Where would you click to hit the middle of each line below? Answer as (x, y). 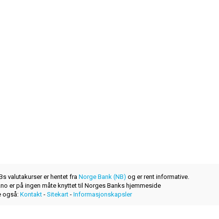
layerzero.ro (95, 212)
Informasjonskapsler (102, 195)
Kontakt (31, 195)
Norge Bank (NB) (102, 177)
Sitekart (57, 195)
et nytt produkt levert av (45, 212)
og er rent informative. (158, 177)
